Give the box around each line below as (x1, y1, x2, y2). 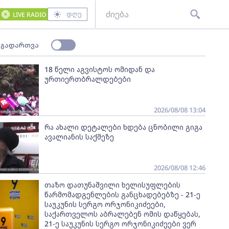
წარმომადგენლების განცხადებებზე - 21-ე (44, 190, 200, 199)
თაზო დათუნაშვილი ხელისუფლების (44, 180, 180, 190)
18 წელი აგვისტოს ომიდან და (44, 64, 155, 74)
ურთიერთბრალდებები (44, 74, 131, 84)
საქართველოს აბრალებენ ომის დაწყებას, (44, 209, 200, 219)
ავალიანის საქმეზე (44, 132, 114, 142)
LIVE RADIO (12, 10, 46, 19)
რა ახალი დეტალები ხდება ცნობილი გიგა (44, 122, 202, 132)
